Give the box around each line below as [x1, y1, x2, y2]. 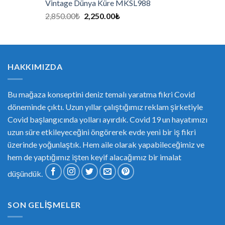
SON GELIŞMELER [8, 199, 81, 209]
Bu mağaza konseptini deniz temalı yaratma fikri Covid [8, 89, 195, 99]
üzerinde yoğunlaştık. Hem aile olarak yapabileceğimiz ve [8, 139, 204, 149]
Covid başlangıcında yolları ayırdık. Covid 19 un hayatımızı [8, 114, 207, 124]
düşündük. [8, 168, 44, 178]
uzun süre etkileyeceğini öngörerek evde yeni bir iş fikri [8, 127, 196, 137]
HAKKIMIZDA [8, 62, 63, 72]
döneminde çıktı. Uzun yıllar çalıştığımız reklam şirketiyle [8, 101, 203, 111]
